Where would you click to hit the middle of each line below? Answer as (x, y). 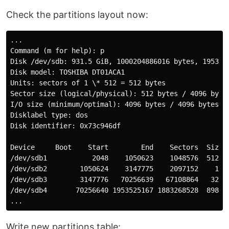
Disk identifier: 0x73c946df (65, 126)
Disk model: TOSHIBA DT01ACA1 (67, 72)
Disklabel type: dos (49, 115)
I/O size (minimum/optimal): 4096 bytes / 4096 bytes (114, 104)
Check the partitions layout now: (77, 15)
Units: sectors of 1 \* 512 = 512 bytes (88, 83)
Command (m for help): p (57, 51)
